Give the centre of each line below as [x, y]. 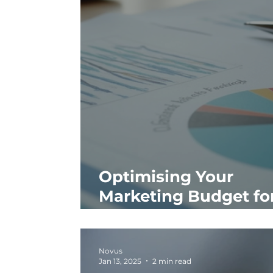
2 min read [172, 261]
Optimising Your [166, 176]
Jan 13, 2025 [120, 261]
